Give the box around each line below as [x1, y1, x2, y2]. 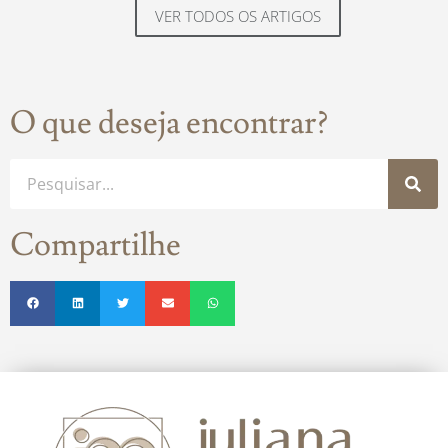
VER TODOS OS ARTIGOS [155, 5, 321, 26]
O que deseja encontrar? [10, 101, 328, 144]
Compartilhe [10, 223, 181, 266]
